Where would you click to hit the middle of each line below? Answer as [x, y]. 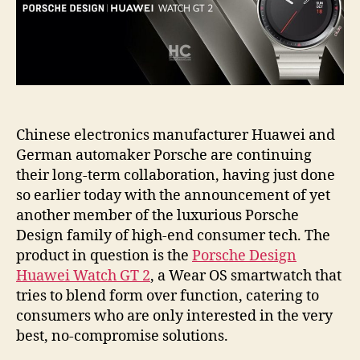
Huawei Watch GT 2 [83, 276]
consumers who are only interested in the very [174, 317]
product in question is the [104, 256]
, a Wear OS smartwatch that [246, 276]
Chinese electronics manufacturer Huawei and [176, 136]
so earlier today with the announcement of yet [173, 196]
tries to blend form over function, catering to [168, 297]
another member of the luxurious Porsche [157, 216]
